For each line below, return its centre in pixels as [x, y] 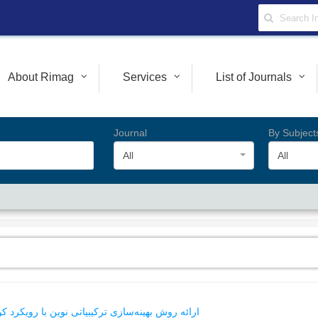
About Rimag [41, 77]
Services [145, 77]
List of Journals [254, 77]
